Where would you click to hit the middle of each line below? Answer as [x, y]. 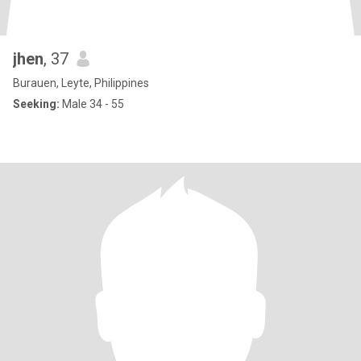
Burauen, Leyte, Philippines [81, 83]
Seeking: [36, 104]
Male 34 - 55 [92, 104]
